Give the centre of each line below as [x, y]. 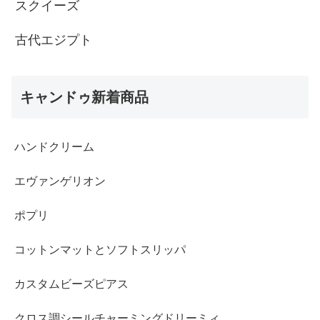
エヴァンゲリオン [60, 181]
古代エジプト [54, 40]
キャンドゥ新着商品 [84, 97]
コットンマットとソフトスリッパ [100, 249]
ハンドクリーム [54, 146]
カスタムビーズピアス [71, 284]
